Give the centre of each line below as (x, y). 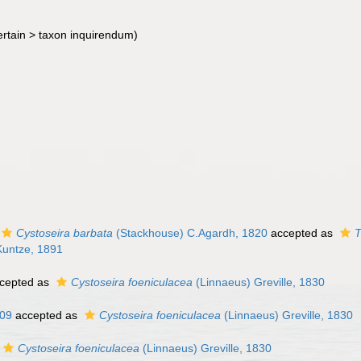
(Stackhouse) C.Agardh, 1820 (190, 233)
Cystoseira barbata (64, 233)
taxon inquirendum (86, 35)
